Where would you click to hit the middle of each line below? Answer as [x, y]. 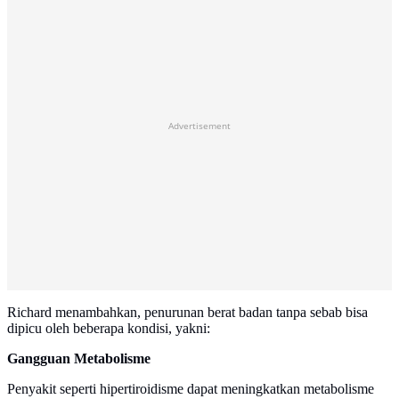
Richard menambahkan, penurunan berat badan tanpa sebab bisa [187, 313]
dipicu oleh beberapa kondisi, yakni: [109, 329]
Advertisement [199, 126]
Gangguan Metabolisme [79, 359]
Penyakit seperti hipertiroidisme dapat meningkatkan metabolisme [191, 389]
